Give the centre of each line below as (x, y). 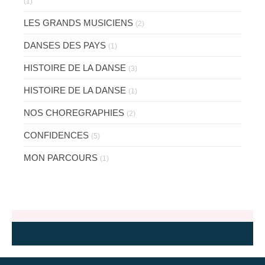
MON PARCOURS (61, 158)
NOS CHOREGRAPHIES (74, 113)
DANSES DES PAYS (65, 46)
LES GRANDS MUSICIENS (78, 23)
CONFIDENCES (56, 135)
